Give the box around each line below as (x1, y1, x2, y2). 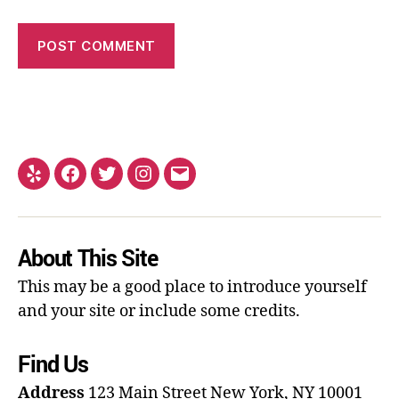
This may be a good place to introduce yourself (18, 277, 367, 298)
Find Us (18, 349, 88, 382)
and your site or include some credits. (18, 301, 300, 322)
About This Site (18, 243, 158, 276)
